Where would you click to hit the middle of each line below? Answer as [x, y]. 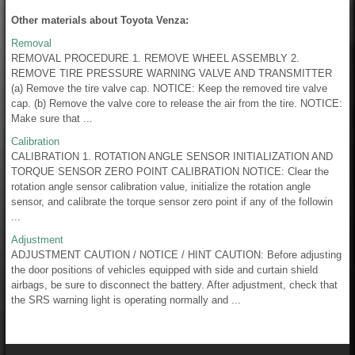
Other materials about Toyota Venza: [100, 21]
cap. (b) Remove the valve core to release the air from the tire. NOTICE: [177, 104]
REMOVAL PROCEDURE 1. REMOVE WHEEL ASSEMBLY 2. [155, 59]
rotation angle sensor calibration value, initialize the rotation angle [161, 187]
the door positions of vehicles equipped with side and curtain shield [164, 270]
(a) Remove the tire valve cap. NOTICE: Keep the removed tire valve [169, 89]
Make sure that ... [52, 119]
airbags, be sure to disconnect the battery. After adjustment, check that [174, 285]
